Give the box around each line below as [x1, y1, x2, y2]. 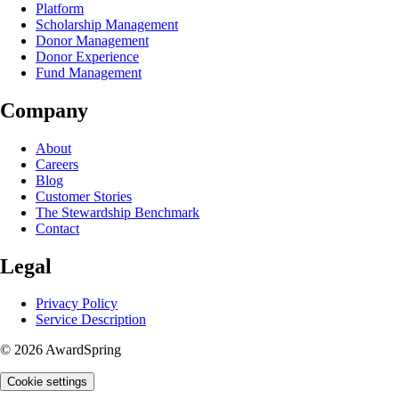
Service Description [36, 312, 146, 328]
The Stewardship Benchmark [36, 204, 199, 220]
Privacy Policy [36, 296, 118, 312]
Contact [36, 220, 79, 236]
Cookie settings [7, 375, 87, 389]
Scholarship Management [36, 16, 178, 32]
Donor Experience [36, 48, 139, 64]
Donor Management [36, 32, 149, 48]
